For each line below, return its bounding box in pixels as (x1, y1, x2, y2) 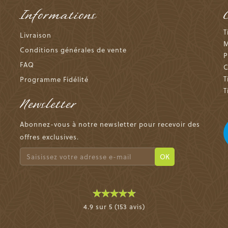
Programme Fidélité (19, 74, 89, 84)
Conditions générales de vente (19, 45, 127, 54)
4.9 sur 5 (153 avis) (83, 202, 145, 211)
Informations (19, 7, 97, 23)
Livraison (19, 30, 51, 40)
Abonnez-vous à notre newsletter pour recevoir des (19, 119, 200, 129)
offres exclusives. (19, 132, 79, 141)
